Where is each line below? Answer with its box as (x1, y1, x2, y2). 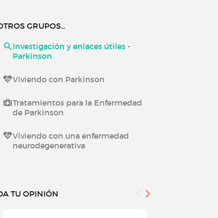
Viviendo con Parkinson (12, 74, 105, 84)
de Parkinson (12, 108, 64, 117)
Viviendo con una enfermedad (12, 131, 129, 141)
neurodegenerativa (12, 141, 85, 150)
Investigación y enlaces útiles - (12, 41, 130, 51)
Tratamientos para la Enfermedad (12, 98, 142, 108)
